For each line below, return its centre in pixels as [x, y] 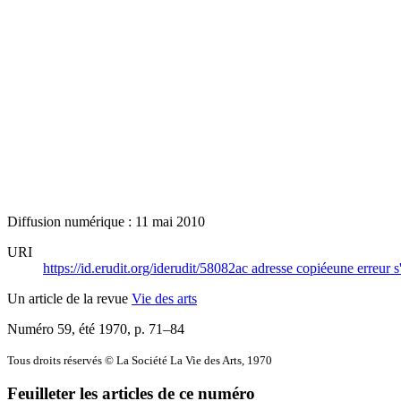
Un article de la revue [69, 298]
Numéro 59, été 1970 [67, 328]
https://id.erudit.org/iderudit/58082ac [147, 268]
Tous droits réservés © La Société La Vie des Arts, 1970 [140, 360]
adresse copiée [292, 268]
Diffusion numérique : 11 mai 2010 [106, 221]
